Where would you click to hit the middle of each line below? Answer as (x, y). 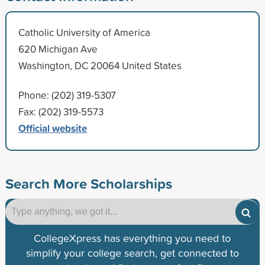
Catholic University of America (84, 32)
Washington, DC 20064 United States (100, 65)
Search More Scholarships (88, 183)
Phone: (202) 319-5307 (67, 95)
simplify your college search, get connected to (132, 253)
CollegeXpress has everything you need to (132, 238)
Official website (52, 128)
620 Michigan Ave (58, 49)
